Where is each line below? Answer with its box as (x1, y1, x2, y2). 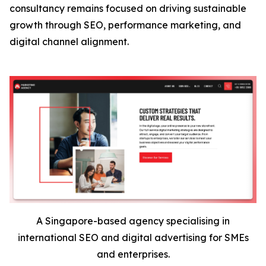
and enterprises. (96, 248, 170, 261)
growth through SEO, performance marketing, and (9, 19, 241, 31)
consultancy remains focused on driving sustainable (9, 2, 246, 15)
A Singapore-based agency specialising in (36, 215, 230, 227)
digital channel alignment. (9, 36, 129, 48)
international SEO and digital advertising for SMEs (17, 232, 249, 244)
